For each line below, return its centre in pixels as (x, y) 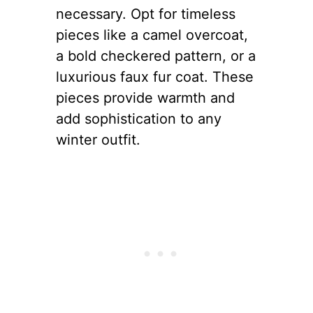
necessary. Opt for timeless (146, 14)
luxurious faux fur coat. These (155, 77)
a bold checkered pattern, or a (156, 56)
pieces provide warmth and (145, 98)
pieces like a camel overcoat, (152, 35)
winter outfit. (98, 140)
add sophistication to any (139, 119)
